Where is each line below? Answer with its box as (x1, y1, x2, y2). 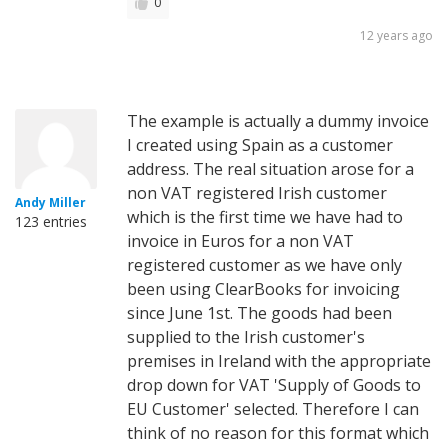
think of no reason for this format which (127, 421, 429, 444)
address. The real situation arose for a (127, 157, 414, 180)
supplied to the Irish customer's (127, 325, 365, 348)
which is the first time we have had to (127, 205, 403, 228)
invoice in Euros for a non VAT (127, 229, 354, 252)
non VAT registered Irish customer (127, 181, 387, 204)
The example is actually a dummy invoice (127, 109, 429, 132)
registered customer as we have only (127, 253, 402, 276)
